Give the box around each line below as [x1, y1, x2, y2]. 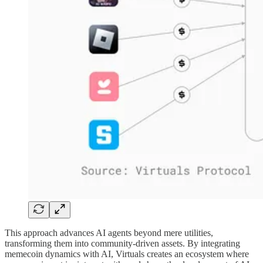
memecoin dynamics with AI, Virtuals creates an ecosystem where [5, 248, 249, 259]
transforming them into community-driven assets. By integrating [5, 238, 240, 248]
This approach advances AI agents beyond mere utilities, [5, 227, 213, 238]
